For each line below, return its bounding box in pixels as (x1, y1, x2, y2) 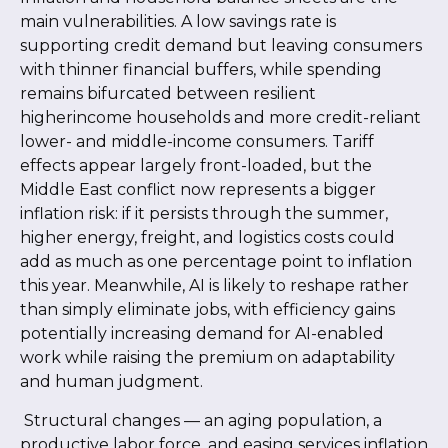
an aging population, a (200, 411, 382, 431)
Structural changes (24, 411, 184, 431)
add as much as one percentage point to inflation (20, 252, 412, 272)
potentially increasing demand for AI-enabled (20, 324, 384, 344)
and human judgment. (20, 372, 207, 392)
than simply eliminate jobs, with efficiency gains (20, 300, 395, 320)
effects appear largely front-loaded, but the (20, 156, 372, 176)
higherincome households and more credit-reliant (20, 108, 421, 128)
